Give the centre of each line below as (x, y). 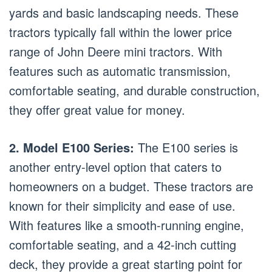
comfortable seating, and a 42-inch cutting (123, 244)
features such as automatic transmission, (120, 70)
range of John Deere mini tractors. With (116, 51)
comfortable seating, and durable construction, (134, 90)
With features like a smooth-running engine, (127, 225)
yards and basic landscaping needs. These (124, 12)
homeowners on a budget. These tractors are (131, 186)
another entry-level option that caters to (115, 166)
